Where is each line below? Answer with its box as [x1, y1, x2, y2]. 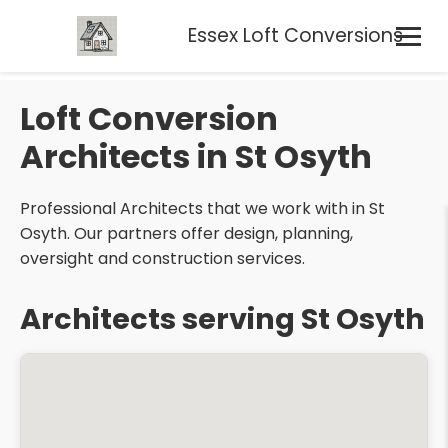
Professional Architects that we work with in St [20, 197, 385, 220]
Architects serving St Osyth [20, 299, 425, 339]
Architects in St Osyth [20, 134, 372, 179]
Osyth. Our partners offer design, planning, [20, 222, 353, 245]
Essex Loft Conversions [188, 22, 404, 49]
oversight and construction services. [20, 247, 305, 270]
